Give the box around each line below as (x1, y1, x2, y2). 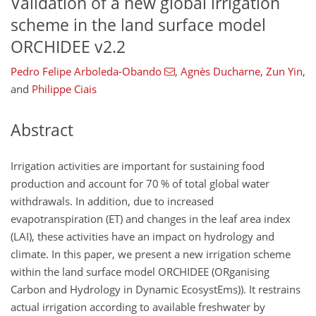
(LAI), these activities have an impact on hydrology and (11, 229, 274, 243)
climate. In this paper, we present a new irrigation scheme (11, 246, 291, 261)
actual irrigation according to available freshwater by (11, 299, 265, 314)
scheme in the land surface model (11, 13, 266, 36)
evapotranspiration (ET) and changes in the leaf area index (11, 211, 291, 226)
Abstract (11, 119, 73, 142)
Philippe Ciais (32, 82, 97, 97)
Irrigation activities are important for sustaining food (11, 158, 265, 173)
